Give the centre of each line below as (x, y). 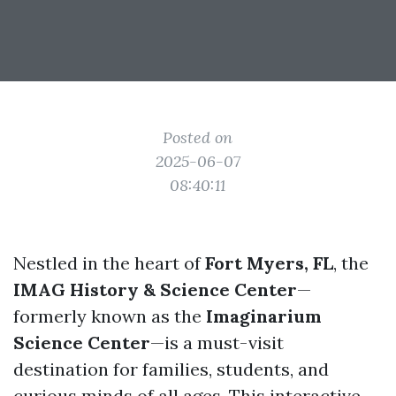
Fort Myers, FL (269, 263)
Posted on (198, 137)
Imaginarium (264, 316)
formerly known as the (110, 316)
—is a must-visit (217, 343)
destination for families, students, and (171, 369)
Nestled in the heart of (109, 263)
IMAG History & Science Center (155, 289)
